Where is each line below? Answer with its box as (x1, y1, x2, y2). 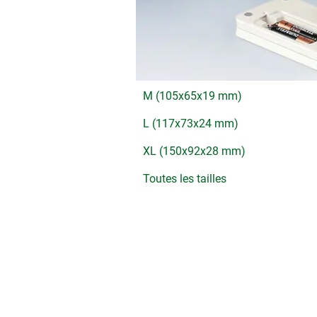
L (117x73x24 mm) (143, 116, 238, 130)
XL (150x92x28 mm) (143, 144, 246, 158)
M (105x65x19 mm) (143, 88, 242, 103)
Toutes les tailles (143, 171, 226, 185)
